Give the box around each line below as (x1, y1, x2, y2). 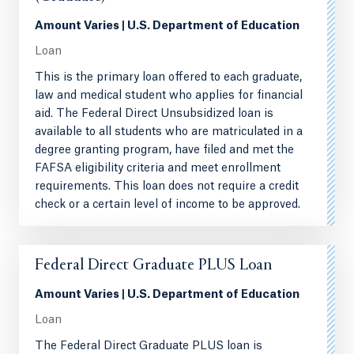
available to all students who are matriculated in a (35, 126, 303, 138)
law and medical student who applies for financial (35, 90, 303, 102)
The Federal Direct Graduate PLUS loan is (35, 341, 262, 352)
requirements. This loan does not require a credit (35, 181, 299, 193)
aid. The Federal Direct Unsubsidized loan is (35, 108, 273, 120)
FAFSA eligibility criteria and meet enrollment (35, 163, 281, 175)
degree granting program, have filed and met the (35, 145, 294, 156)
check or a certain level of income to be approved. (35, 199, 300, 211)
